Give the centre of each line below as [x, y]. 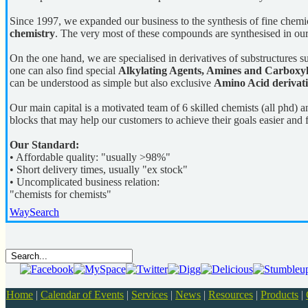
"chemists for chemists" [60, 194]
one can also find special [64, 70]
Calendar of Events [82, 295]
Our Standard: [44, 145]
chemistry [32, 33]
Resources [231, 295]
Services [150, 295]
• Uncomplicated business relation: [85, 182]
